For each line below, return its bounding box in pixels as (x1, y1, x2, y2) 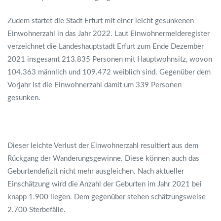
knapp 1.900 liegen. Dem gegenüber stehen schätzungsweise (7, 193, 206, 201)
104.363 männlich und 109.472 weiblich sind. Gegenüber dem (7, 69, 211, 76)
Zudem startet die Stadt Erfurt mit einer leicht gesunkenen (7, 17, 194, 25)
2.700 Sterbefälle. (7, 206, 66, 214)
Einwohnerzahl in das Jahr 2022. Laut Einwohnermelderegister (7, 30, 210, 37)
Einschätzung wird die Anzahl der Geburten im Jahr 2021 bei (7, 181, 202, 188)
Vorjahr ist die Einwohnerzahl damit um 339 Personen (7, 81, 182, 89)
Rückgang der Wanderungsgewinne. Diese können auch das (7, 155, 199, 162)
